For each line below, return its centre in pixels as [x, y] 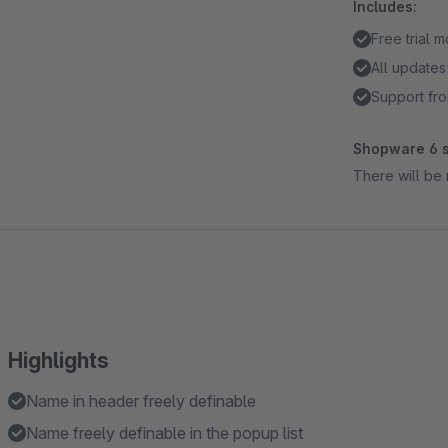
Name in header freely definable [141, 401]
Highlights [58, 360]
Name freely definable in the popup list [164, 433]
